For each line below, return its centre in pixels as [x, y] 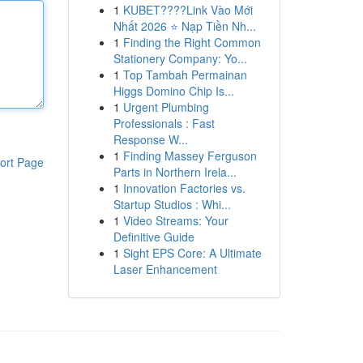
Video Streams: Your [175, 220]
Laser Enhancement [165, 269]
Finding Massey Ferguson [190, 156]
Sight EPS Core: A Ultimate [192, 253]
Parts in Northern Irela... [175, 172]
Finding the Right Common [192, 42]
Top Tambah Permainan [185, 75]
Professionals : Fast [164, 123]
